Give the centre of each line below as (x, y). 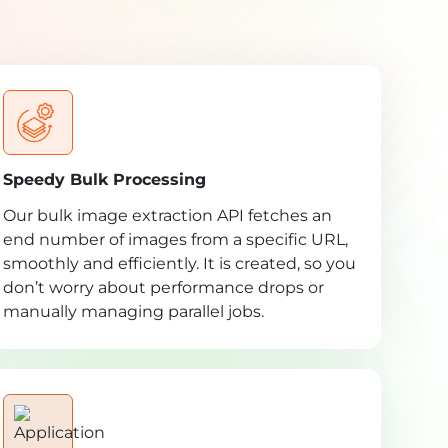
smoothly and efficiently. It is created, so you (179, 264)
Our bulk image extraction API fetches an (167, 216)
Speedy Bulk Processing (104, 180)
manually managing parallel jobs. (133, 312)
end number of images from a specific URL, (175, 240)
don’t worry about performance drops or (163, 288)
